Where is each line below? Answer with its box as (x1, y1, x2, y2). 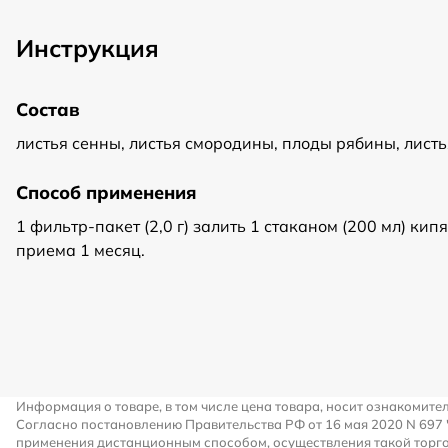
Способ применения (16, 181, 196, 204)
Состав (16, 98, 80, 121)
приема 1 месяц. (16, 240, 145, 260)
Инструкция (16, 33, 159, 63)
